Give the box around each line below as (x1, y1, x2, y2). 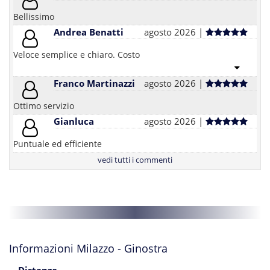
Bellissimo (13, 11, 54, 23)
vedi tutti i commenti (98, 154, 172, 166)
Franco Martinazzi (54, 77, 136, 90)
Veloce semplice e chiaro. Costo (13, 49, 140, 61)
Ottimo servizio (13, 100, 74, 112)
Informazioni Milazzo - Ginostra (9, 241, 168, 256)
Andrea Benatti (54, 26, 124, 39)
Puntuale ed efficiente (13, 138, 102, 150)
